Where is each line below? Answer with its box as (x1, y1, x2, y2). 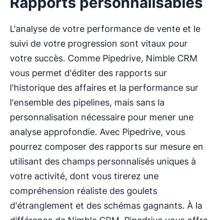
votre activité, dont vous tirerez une (10, 170, 159, 181)
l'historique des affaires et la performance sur (10, 82, 198, 93)
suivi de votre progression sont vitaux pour (10, 38, 188, 49)
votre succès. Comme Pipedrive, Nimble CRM (10, 53, 197, 63)
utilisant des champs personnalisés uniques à (10, 156, 196, 166)
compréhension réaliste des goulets (10, 185, 157, 196)
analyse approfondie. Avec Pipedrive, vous (10, 126, 185, 137)
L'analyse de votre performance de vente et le (10, 23, 200, 34)
